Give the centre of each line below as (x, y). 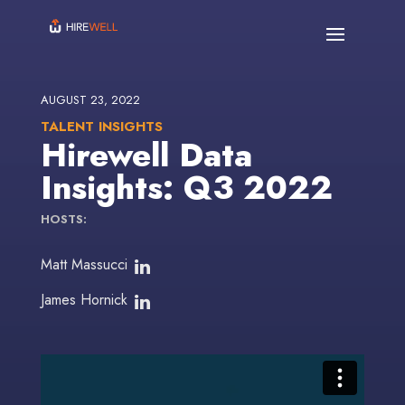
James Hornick (84, 300)
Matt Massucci (84, 265)
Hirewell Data (146, 155)
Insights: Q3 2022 (186, 188)
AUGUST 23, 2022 (90, 100)
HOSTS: (63, 219)
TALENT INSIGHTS (101, 127)
